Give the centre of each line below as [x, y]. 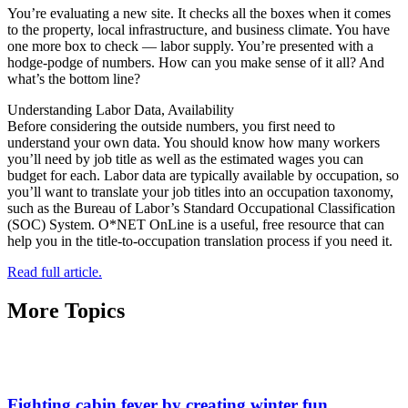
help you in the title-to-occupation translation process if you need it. [200, 240]
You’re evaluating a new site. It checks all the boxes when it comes [199, 13]
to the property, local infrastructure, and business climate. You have [199, 29]
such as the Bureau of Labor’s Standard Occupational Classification [201, 208]
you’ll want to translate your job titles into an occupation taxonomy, [200, 191]
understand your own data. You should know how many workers [194, 142]
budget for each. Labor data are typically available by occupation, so [203, 175]
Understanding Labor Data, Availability [121, 109]
